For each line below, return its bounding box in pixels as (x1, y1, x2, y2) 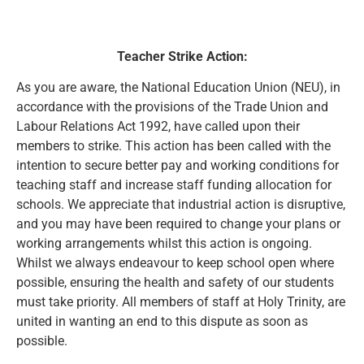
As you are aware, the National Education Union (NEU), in (16, 80, 340, 96)
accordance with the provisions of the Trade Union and (16, 99, 328, 115)
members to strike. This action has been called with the (16, 138, 331, 154)
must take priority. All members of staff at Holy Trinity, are (16, 294, 345, 310)
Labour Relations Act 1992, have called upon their (16, 119, 300, 135)
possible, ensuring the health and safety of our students (16, 275, 334, 291)
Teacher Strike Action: (116, 48, 248, 64)
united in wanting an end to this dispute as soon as (16, 314, 308, 330)
